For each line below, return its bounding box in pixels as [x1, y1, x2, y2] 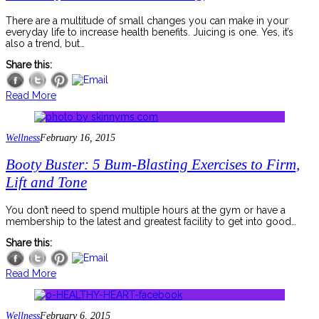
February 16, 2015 [40, 132, 115, 143]
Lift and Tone [6, 174, 87, 192]
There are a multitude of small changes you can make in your [6, 14, 288, 26]
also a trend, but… [6, 37, 85, 49]
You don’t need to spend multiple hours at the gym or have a [6, 204, 286, 216]
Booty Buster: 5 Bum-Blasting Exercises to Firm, [6, 156, 300, 174]
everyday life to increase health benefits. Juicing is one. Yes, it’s [6, 26, 293, 38]
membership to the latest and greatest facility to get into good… [6, 215, 296, 227]
